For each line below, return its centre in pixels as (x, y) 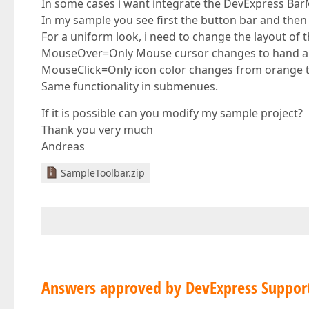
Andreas (63, 146)
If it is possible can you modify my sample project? (172, 113)
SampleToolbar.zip (103, 173)
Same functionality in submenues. (130, 86)
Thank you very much (97, 130)
